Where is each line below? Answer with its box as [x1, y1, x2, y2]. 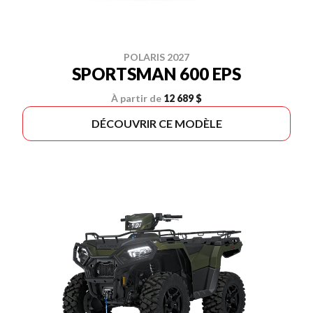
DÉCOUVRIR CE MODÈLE [91, 117, 222, 130]
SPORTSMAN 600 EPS [72, 64, 241, 84]
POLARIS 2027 [124, 51, 189, 63]
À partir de [111, 92, 161, 104]
